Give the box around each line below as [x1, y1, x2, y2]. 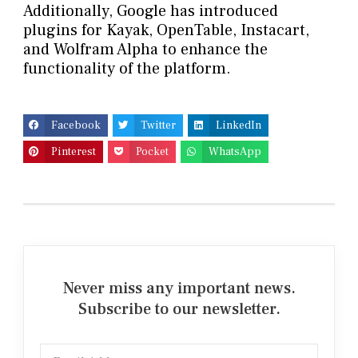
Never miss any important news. [62, 277, 296, 299]
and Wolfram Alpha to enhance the [22, 39, 268, 61]
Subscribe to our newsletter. [78, 298, 280, 320]
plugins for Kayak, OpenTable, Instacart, [22, 20, 309, 42]
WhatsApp [208, 144, 261, 159]
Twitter [140, 118, 176, 133]
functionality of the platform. [22, 58, 231, 80]
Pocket [135, 144, 169, 159]
